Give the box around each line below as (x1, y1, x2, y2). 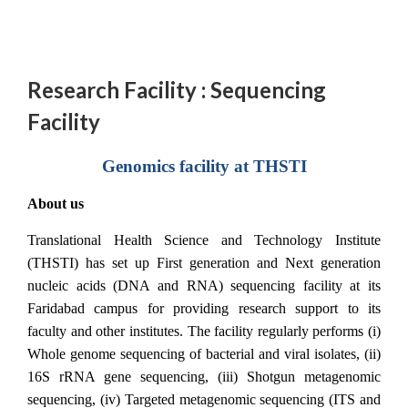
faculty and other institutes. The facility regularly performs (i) (27, 323, 381, 339)
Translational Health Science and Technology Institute (27, 232, 381, 248)
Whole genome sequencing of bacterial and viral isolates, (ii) (27, 346, 381, 362)
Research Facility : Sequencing (27, 76, 326, 103)
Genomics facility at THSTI (101, 157, 307, 176)
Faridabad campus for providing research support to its (27, 301, 381, 316)
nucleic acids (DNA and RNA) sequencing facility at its (27, 278, 381, 293)
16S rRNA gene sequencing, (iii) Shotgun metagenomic (27, 369, 381, 384)
